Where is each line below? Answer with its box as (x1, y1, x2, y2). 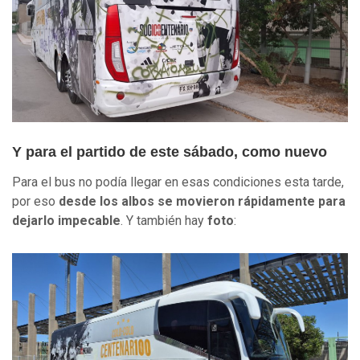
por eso (12, 194, 55, 210)
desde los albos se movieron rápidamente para (55, 194, 346, 210)
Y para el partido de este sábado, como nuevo (12, 144, 327, 161)
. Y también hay (121, 213, 207, 229)
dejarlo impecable (12, 213, 121, 229)
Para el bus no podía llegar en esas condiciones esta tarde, (12, 174, 344, 190)
